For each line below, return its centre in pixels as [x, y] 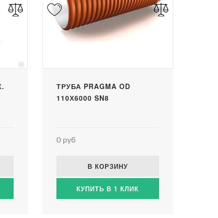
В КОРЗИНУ [108, 166]
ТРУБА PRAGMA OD [93, 86]
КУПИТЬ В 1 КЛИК [108, 189]
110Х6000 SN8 [82, 98]
